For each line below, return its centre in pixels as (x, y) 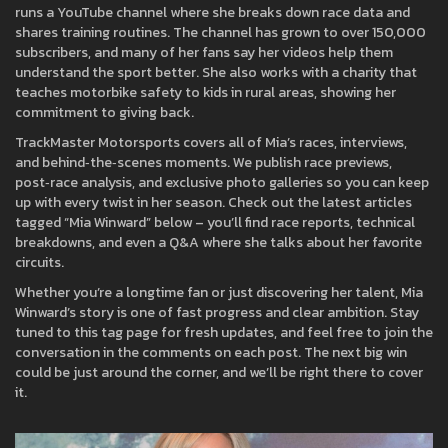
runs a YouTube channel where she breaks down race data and (212, 12)
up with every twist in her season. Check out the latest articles (213, 202)
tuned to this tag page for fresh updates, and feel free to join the (224, 332)
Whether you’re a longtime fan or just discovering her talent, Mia (219, 292)
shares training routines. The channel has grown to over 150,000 (220, 32)
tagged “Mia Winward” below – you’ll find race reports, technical (215, 222)
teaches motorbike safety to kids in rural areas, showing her (205, 92)
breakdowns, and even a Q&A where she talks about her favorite (218, 242)
